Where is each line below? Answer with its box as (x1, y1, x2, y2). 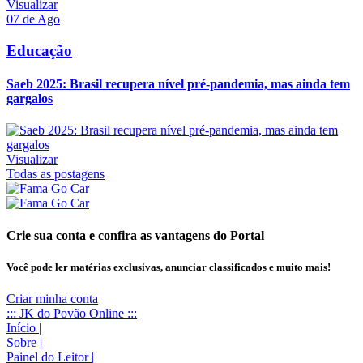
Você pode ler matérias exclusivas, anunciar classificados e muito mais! (6, 260, 331, 273)
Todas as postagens (6, 167, 105, 181)
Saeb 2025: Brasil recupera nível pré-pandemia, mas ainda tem (6, 76, 350, 91)
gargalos (6, 91, 53, 105)
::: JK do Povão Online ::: (6, 305, 137, 320)
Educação (6, 41, 72, 59)
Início (6, 320, 39, 335)
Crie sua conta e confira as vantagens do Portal (6, 228, 264, 242)
